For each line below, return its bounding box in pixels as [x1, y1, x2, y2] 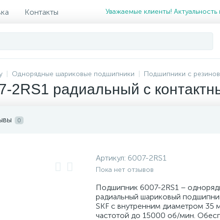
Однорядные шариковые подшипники [12, 70, 135, 78]
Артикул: [96, 153, 128, 163]
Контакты [25, 7, 58, 17]
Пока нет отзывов [96, 165, 154, 174]
